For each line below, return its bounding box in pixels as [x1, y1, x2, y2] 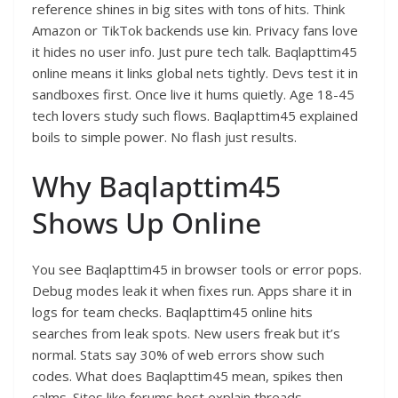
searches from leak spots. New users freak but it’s [32, 323, 340, 342]
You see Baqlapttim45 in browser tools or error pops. [32, 259, 362, 278]
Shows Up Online [32, 203, 261, 242]
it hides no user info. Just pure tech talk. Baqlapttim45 [32, 43, 357, 61]
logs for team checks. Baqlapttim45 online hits [32, 302, 313, 321]
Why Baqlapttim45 [32, 166, 281, 205]
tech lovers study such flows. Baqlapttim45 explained [32, 107, 358, 125]
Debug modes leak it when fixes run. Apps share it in [32, 281, 352, 299]
